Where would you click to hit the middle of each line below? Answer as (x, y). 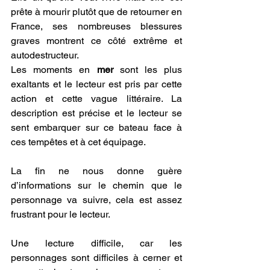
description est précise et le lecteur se (96, 113)
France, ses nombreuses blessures (96, 26)
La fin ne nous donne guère (96, 171)
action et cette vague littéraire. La (96, 98)
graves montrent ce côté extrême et (96, 40)
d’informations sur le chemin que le (96, 185)
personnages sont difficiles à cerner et (96, 257)
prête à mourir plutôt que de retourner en (96, 11)
